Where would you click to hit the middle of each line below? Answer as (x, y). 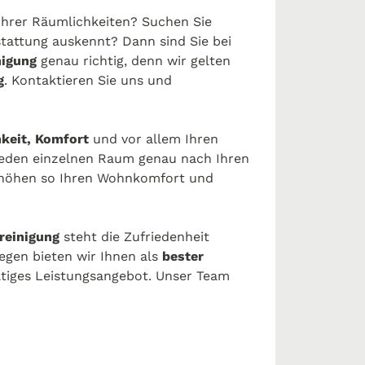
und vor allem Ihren (154, 139)
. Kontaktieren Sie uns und (88, 80)
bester (181, 256)
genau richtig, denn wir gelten (134, 61)
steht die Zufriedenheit (134, 237)
